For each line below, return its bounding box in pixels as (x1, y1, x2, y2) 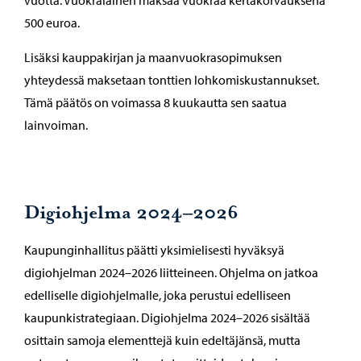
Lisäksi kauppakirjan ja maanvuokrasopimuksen (24, 49, 282, 66)
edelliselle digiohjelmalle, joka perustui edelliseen (24, 287, 291, 304)
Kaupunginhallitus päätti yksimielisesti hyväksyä (24, 242, 284, 259)
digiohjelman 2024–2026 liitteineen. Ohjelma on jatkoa (24, 264, 318, 281)
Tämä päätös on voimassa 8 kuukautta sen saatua (24, 94, 287, 111)
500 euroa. (24, 15, 80, 31)
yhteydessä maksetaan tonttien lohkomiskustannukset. (24, 72, 319, 89)
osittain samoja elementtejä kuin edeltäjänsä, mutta (24, 332, 301, 349)
